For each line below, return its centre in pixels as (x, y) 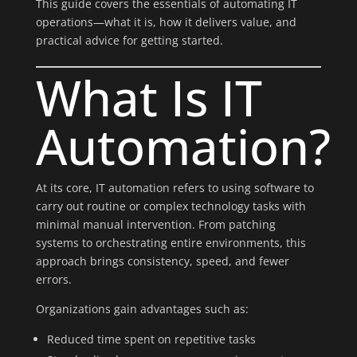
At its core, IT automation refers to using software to (175, 188)
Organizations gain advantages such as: (142, 309)
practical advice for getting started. (129, 40)
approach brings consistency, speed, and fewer (162, 261)
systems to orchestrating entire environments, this (171, 243)
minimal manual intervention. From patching (155, 224)
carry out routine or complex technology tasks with (171, 206)
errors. (53, 279)
